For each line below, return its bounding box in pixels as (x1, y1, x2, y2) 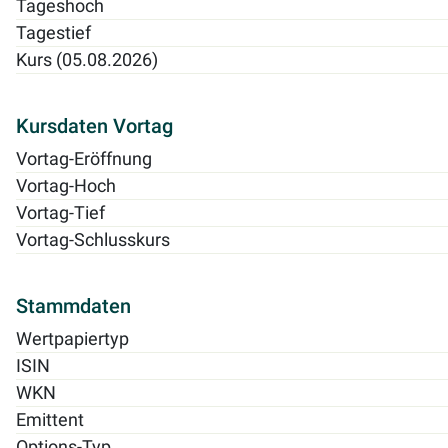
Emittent (16, 409, 84, 430)
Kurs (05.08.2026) (16, 49, 158, 70)
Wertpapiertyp (16, 328, 129, 349)
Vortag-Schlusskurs (16, 229, 170, 250)
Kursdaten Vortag (16, 113, 173, 138)
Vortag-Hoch (16, 175, 116, 196)
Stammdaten (16, 293, 131, 318)
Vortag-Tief (16, 202, 105, 223)
